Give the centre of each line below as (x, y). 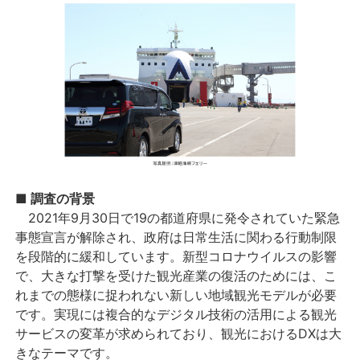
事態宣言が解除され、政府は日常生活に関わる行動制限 (176, 237)
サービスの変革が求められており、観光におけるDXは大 (179, 334)
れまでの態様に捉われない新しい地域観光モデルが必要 (176, 295)
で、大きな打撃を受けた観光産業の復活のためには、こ (176, 276)
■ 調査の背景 (55, 199)
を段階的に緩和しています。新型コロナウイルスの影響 (176, 257)
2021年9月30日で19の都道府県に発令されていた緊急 (178, 218)
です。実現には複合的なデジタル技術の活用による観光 (176, 315)
